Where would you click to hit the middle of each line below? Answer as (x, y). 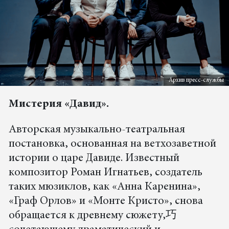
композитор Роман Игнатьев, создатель (105, 173)
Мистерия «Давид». (59, 105)
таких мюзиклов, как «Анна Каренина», (104, 187)
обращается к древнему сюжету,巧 (93, 216)
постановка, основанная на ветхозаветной (112, 144)
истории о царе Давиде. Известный (94, 159)
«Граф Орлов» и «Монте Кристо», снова (106, 202)
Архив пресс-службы (196, 81)
